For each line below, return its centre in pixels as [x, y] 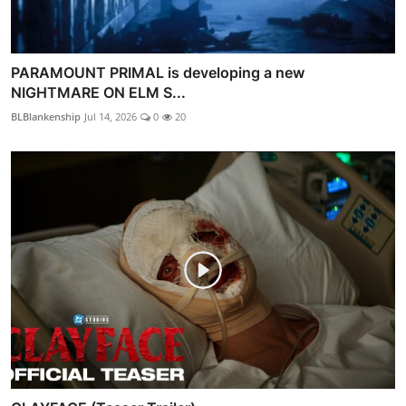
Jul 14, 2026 [111, 116]
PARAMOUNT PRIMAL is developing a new [158, 72]
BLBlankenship [46, 116]
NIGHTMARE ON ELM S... [98, 92]
